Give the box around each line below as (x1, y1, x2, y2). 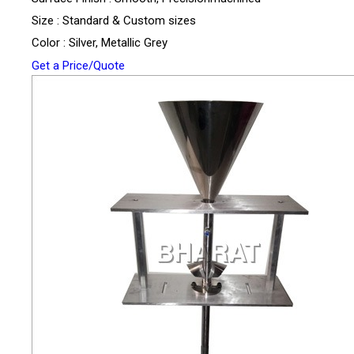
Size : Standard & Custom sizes (32, 13, 196, 28)
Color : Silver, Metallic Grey (32, 36, 168, 51)
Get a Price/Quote (32, 58, 125, 73)
